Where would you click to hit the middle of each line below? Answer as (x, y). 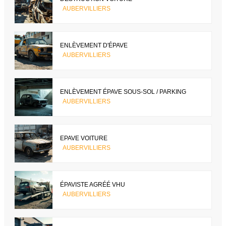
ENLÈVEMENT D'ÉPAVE (94, 46)
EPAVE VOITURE (84, 138)
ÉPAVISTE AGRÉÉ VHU (93, 185)
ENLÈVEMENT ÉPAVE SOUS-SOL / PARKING (123, 92)
